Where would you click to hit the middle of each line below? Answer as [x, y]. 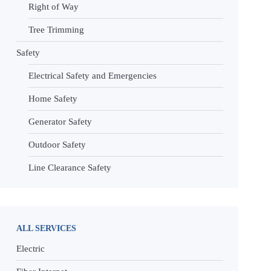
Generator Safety [60, 122]
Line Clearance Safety [70, 168]
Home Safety [53, 99]
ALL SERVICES [46, 228]
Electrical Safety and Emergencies [93, 76]
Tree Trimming [56, 30]
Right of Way [54, 7]
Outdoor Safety [57, 145]
